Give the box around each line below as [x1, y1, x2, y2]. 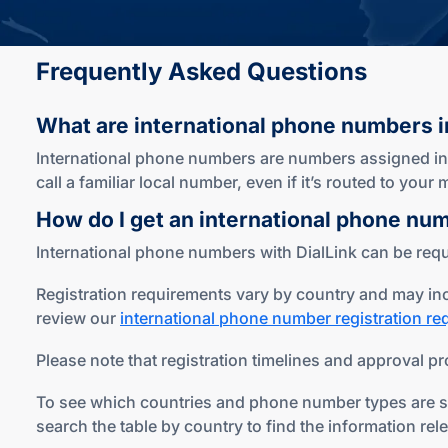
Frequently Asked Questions [36, 57, 367, 86]
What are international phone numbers [36, 113, 438, 138]
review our [36, 308, 120, 328]
